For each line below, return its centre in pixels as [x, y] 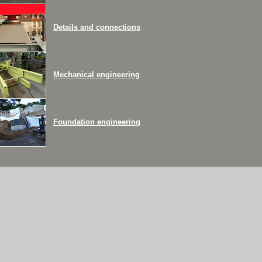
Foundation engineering [97, 122]
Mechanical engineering [96, 75]
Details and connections [97, 27]
